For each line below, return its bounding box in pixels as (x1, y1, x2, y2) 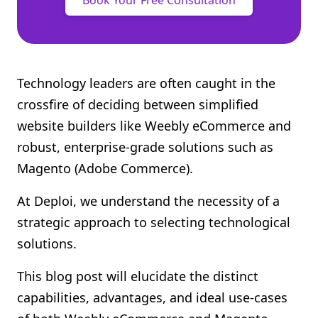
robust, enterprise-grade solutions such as (17, 138, 273, 155)
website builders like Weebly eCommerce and (17, 117, 291, 134)
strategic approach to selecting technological (17, 214, 290, 231)
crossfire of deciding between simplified (17, 96, 258, 113)
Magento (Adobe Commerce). (17, 160, 193, 177)
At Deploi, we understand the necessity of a (17, 192, 280, 209)
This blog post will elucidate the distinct (17, 268, 258, 285)
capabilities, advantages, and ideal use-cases (17, 289, 287, 306)
